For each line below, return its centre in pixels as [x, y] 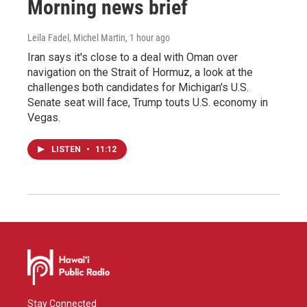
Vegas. [44, 117]
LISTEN [67, 149]
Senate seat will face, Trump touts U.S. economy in [148, 102]
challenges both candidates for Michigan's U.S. [138, 87]
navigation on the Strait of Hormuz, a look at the [140, 72]
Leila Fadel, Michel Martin [76, 37]
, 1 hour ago [148, 37]
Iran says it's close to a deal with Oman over [133, 57]
